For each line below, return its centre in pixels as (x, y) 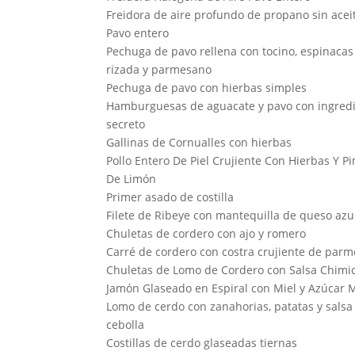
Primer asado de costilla (170, 197)
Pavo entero (138, 32)
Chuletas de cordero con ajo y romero (206, 233)
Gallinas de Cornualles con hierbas (199, 142)
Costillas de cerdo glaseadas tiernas (202, 342)
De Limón (132, 178)
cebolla (126, 324)
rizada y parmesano (159, 69)
